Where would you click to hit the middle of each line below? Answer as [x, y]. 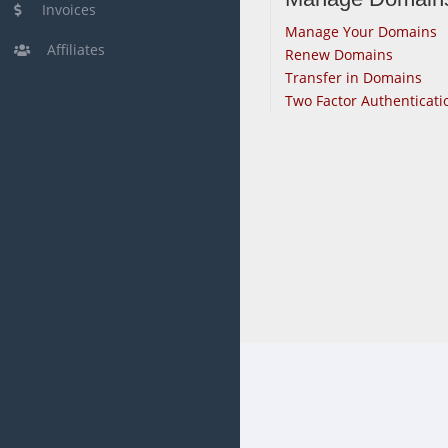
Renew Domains [339, 54]
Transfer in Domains [353, 77]
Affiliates [70, 49]
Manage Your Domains [361, 31]
